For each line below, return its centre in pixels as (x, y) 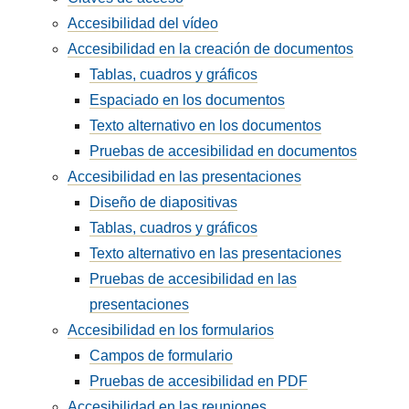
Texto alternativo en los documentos (206, 126)
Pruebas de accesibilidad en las (194, 279)
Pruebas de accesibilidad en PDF (199, 381)
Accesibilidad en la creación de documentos (211, 49)
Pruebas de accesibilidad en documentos (224, 151)
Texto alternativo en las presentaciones (216, 253)
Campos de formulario (162, 356)
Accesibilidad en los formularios (171, 330)
